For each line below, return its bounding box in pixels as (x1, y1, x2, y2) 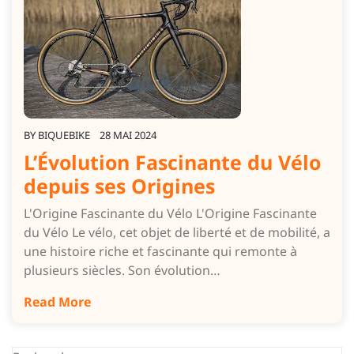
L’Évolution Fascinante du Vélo (24, 148, 321, 175)
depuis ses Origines (24, 171, 215, 199)
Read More (24, 292, 91, 311)
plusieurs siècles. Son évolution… (24, 261, 220, 279)
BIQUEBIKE (38, 127, 90, 142)
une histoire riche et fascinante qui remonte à (24, 242, 297, 260)
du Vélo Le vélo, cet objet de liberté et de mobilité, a (24, 223, 330, 241)
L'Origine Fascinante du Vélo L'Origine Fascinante (24, 204, 317, 222)
